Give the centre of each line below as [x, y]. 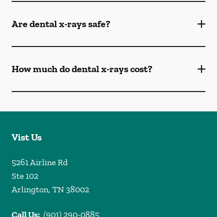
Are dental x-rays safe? [61, 24]
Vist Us [27, 137]
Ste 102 [25, 176]
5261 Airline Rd [40, 162]
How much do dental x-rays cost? [82, 69]
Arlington [30, 189]
